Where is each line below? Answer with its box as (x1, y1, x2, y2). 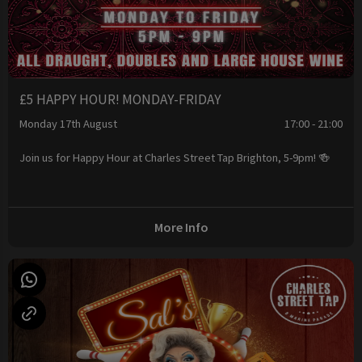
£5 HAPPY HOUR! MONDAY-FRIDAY (19, 90, 222, 109)
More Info (154, 219, 208, 236)
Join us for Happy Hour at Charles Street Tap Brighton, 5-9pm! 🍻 (19, 150, 330, 166)
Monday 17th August (19, 116, 118, 131)
